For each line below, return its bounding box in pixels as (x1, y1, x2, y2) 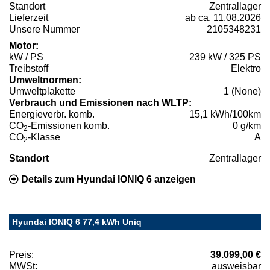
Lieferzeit (9, 12, 48, 23)
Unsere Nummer (9, 24, 80, 34)
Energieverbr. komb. (9, 108, 95, 119)
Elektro (231, 63, 261, 74)
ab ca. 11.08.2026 (185, 12, 261, 23)
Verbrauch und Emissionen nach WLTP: (9, 97, 192, 108)
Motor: (9, 40, 39, 51)
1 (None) (224, 86, 261, 96)
